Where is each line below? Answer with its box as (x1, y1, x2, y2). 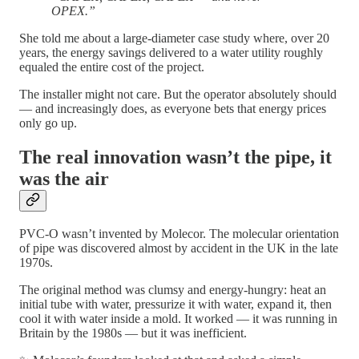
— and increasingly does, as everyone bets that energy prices (19, 101, 326, 115)
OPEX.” (51, 3, 95, 18)
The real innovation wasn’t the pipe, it (19, 146, 332, 167)
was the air (19, 167, 109, 189)
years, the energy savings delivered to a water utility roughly (19, 45, 323, 59)
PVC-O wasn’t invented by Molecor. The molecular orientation (19, 227, 339, 241)
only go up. (19, 115, 77, 130)
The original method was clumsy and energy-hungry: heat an (19, 283, 326, 297)
